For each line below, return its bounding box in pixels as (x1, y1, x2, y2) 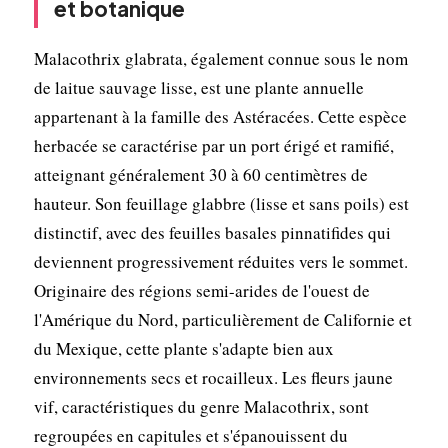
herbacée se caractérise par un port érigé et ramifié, (33, 133, 394, 157)
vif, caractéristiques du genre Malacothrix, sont (33, 394, 369, 418)
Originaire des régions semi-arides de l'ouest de (33, 278, 370, 302)
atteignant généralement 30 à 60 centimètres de (33, 162, 368, 186)
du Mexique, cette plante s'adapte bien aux (33, 336, 334, 360)
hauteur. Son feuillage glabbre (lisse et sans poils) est (33, 191, 409, 215)
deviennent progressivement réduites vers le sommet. (33, 249, 408, 273)
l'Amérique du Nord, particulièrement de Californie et (33, 307, 412, 331)
